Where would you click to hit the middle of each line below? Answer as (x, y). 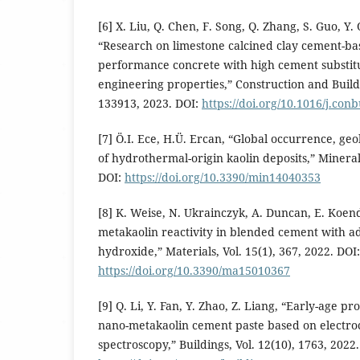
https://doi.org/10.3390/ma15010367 (194, 271)
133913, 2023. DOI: (150, 104)
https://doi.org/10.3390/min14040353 (223, 178)
